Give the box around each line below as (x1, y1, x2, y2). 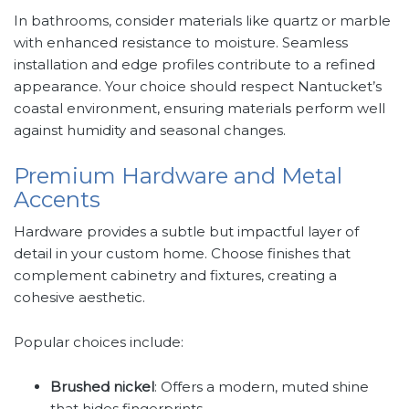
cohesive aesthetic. (14, 288, 145, 307)
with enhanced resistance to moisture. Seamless (14, 34, 348, 52)
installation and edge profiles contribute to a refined (14, 56, 375, 74)
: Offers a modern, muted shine (154, 378, 369, 396)
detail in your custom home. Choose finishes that (14, 245, 351, 263)
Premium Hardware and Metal (14, 163, 342, 190)
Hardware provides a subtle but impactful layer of (14, 223, 359, 241)
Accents (14, 186, 100, 214)
